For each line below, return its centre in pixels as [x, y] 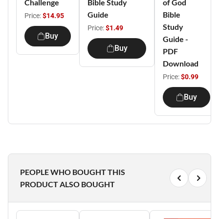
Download [181, 63]
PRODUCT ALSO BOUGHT [67, 184]
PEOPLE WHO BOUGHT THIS [73, 172]
